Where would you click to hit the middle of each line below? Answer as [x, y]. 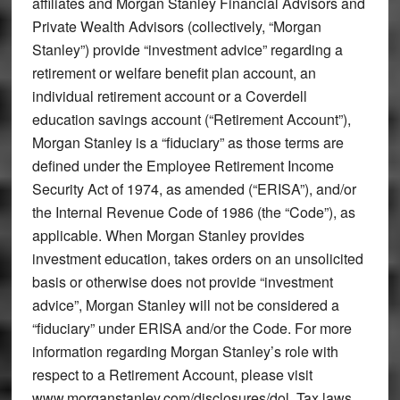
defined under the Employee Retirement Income [183, 165]
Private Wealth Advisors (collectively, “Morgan [176, 26]
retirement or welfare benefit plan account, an [174, 72]
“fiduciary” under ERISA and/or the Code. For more [192, 328]
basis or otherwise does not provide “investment [182, 281]
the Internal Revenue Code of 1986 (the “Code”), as [193, 212]
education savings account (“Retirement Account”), [191, 119]
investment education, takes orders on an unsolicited [197, 258]
